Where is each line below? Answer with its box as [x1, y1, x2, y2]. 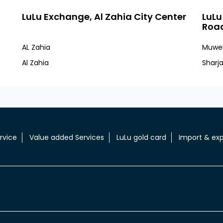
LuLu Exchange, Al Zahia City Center [21, 10, 186, 23]
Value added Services [29, 132, 104, 142]
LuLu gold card [116, 132, 166, 142]
